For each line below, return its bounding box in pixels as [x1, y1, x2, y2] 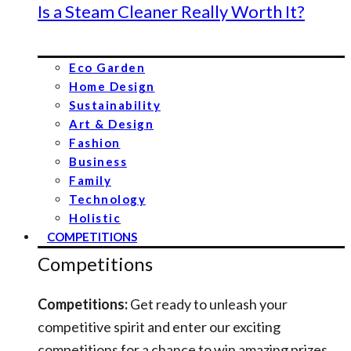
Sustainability [69, 98, 161, 112]
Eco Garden [69, 60, 145, 74]
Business [69, 154, 127, 168]
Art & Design [69, 117, 154, 131]
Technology [69, 192, 146, 206]
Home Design [69, 79, 155, 93]
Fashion [69, 136, 121, 150]
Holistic [69, 211, 121, 225]
